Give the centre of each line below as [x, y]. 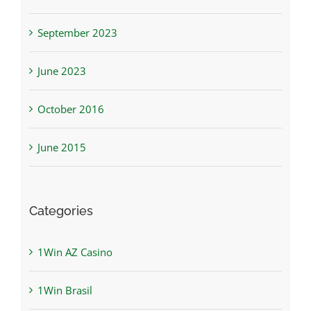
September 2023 [77, 33]
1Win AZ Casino [75, 252]
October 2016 [70, 109]
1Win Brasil [65, 291]
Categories [61, 211]
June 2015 [61, 148]
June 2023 [61, 71]
